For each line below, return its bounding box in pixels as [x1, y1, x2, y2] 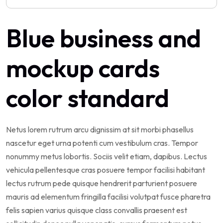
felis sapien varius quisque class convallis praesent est [6, 205, 187, 215]
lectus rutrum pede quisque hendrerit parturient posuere [6, 178, 197, 188]
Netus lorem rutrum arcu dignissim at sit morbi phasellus [6, 124, 194, 134]
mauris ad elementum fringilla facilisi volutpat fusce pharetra [6, 191, 211, 202]
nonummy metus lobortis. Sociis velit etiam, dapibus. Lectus [6, 151, 207, 161]
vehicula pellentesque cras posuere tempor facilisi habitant [6, 164, 205, 175]
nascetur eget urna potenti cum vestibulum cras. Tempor [6, 137, 198, 148]
